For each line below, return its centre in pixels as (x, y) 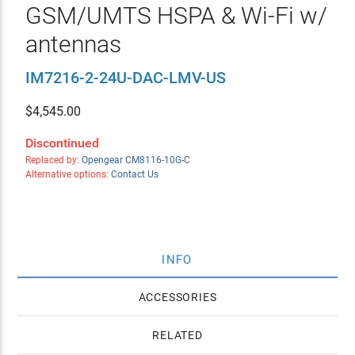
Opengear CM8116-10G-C (136, 160)
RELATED (177, 335)
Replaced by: (53, 160)
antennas (73, 44)
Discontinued (62, 143)
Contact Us (134, 174)
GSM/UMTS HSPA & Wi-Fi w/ (176, 15)
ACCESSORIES (177, 297)
